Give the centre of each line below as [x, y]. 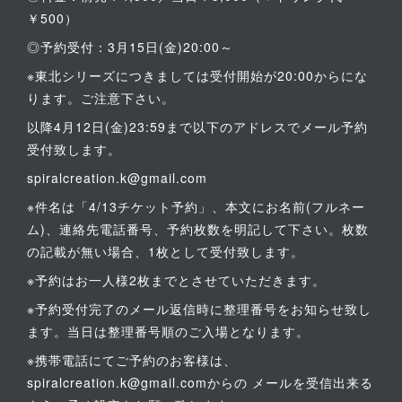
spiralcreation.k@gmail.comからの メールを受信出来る [200, 382]
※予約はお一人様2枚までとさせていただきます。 [176, 280]
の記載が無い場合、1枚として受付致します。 [166, 251]
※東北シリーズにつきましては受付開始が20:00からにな [197, 75]
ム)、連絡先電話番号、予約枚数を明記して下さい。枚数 [198, 229]
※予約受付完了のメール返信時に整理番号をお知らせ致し [199, 309]
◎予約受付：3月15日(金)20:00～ [130, 47]
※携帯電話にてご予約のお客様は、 [132, 360]
